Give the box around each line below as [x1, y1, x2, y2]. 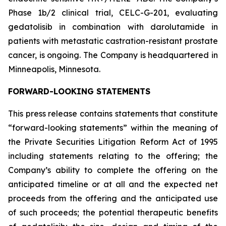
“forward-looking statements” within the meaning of [8, 123, 218, 133]
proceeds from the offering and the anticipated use [8, 193, 218, 203]
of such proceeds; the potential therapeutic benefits [8, 207, 218, 217]
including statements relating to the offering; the [8, 151, 218, 161]
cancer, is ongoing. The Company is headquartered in [8, 50, 218, 60]
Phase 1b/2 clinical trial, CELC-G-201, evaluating [8, 8, 218, 18]
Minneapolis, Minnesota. [8, 64, 100, 74]
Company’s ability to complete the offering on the [8, 165, 218, 175]
